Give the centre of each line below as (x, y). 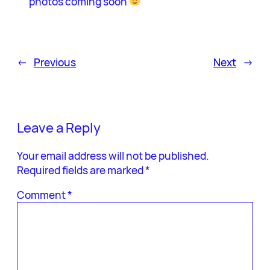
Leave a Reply (59, 128)
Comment (42, 194)
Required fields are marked (81, 170)
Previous (55, 62)
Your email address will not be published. (113, 155)
